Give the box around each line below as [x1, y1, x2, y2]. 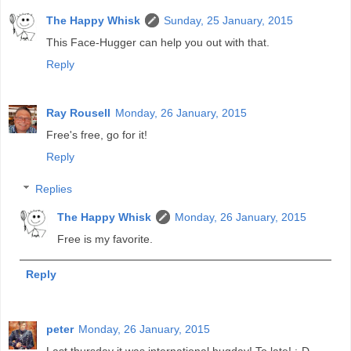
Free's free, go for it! [46, 128, 147, 141]
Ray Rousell [46, 106, 110, 119]
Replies [35, 183, 73, 196]
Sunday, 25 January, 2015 [164, 13, 293, 27]
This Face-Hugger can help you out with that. [46, 35, 270, 49]
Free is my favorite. [57, 233, 154, 246]
